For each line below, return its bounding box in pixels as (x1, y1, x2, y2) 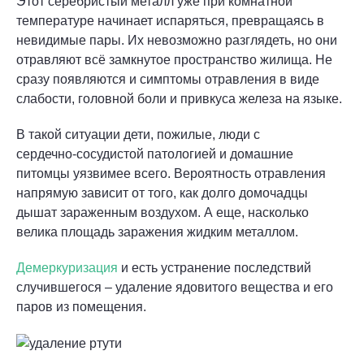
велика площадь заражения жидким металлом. (16, 225, 298, 239)
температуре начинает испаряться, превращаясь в (16, 14, 324, 28)
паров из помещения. (16, 300, 146, 314)
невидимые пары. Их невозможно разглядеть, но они (16, 33, 337, 47)
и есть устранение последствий (118, 261, 311, 275)
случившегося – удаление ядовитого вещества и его (16, 280, 333, 294)
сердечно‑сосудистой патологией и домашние (16, 147, 293, 161)
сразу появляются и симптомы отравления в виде (16, 72, 319, 86)
